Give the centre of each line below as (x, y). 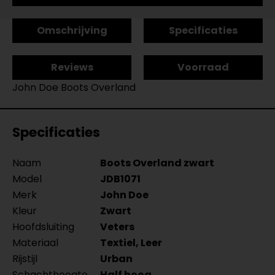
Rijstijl (25, 259)
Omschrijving (72, 30)
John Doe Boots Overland (74, 87)
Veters (117, 227)
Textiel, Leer (131, 243)
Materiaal (35, 243)
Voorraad (203, 67)
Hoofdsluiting (43, 227)
